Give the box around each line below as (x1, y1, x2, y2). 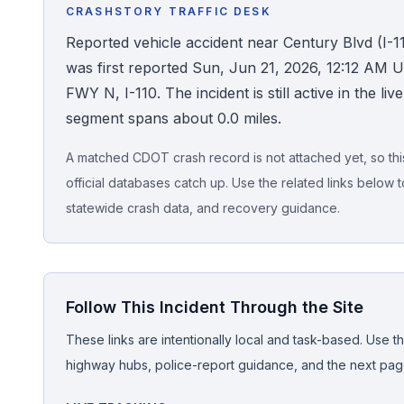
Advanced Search (30, 319, 152, 337)
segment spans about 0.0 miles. (66, 109, 281, 127)
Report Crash (30, 267, 122, 285)
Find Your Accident (30, 110, 161, 128)
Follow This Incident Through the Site (66, 298, 363, 317)
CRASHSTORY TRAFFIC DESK (66, 5, 271, 18)
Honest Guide (22, 25, 115, 43)
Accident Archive (30, 215, 147, 233)
